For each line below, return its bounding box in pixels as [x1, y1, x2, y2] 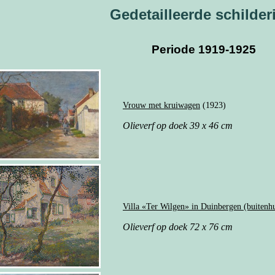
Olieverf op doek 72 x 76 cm [123, 221, 233, 232]
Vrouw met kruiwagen [123, 100, 200, 110]
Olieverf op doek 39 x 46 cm [123, 120, 233, 131]
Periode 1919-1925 [152, 43, 256, 56]
